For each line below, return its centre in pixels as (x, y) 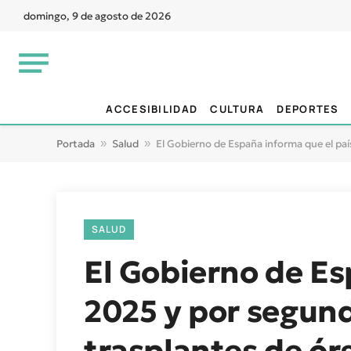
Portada (76, 144)
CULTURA (237, 109)
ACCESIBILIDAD (152, 109)
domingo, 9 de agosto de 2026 (97, 16)
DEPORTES (308, 109)
